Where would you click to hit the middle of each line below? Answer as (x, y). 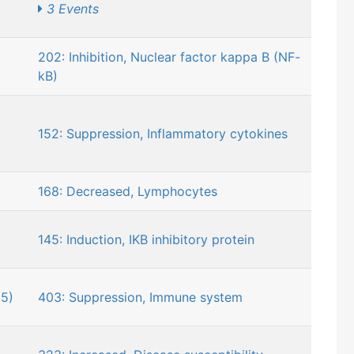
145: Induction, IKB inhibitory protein (146, 240)
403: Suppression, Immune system (140, 298)
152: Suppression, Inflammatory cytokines (163, 134)
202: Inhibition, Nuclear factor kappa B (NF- (169, 57)
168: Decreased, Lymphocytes (128, 192)
